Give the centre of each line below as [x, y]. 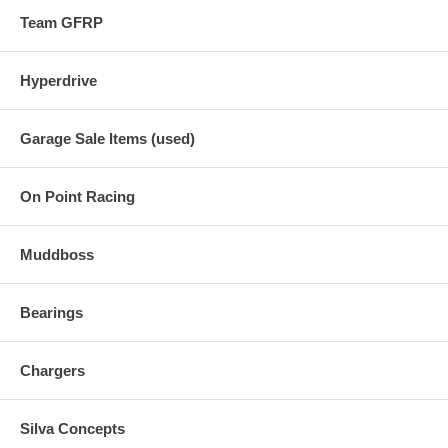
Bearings [51, 312]
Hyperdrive [58, 80]
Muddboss [57, 254]
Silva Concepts [72, 428]
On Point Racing [77, 196]
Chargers [52, 370]
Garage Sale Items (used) [107, 138]
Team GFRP [61, 22]
